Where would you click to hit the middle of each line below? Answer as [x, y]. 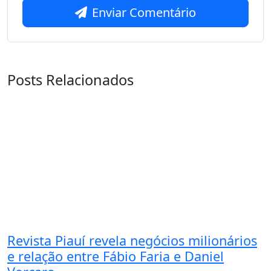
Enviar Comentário [144, 12]
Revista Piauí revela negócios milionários [132, 240]
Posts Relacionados [70, 80]
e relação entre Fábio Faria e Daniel [116, 256]
